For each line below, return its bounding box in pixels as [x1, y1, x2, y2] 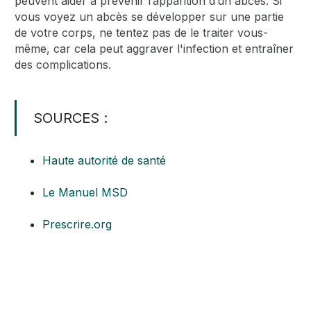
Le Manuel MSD [42, 185, 128, 199]
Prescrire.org [42, 217, 112, 231]
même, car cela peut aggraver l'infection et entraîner [15, 41, 294, 56]
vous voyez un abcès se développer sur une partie [15, 9, 285, 24]
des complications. [15, 57, 112, 72]
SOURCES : [33, 109, 108, 126]
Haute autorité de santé [42, 153, 167, 167]
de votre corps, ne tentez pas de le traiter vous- [15, 25, 269, 40]
